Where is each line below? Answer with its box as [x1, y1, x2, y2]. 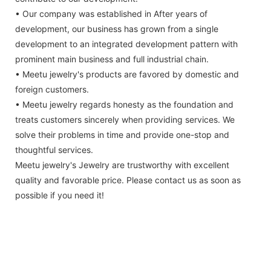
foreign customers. [15, 84, 89, 95]
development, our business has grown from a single [15, 24, 218, 34]
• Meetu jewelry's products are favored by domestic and [15, 69, 239, 80]
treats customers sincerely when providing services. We [15, 114, 235, 125]
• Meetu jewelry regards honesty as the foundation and [15, 99, 233, 110]
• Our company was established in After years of [15, 8, 207, 19]
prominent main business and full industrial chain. [15, 54, 209, 65]
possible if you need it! [15, 190, 104, 201]
